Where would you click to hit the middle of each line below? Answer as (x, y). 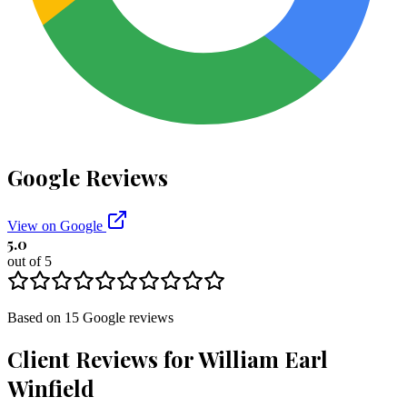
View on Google (57, 226)
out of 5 (30, 262)
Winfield (51, 388)
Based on (36, 318)
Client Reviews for (103, 359)
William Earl (263, 359)
